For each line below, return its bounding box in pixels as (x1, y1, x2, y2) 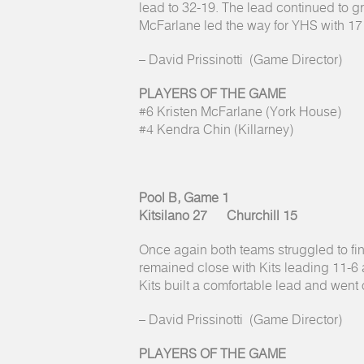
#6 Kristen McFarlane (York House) (139, 106, 341, 119)
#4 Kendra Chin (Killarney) (139, 123, 293, 136)
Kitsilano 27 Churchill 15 (139, 210, 297, 223)
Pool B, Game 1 (139, 192, 229, 205)
